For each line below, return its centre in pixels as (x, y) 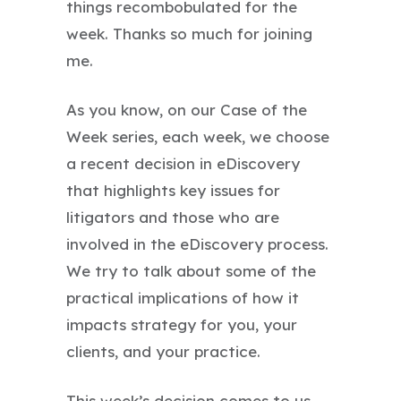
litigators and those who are (173, 217)
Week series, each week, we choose (198, 136)
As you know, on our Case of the (187, 109)
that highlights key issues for (173, 190)
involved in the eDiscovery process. (197, 243)
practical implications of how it (183, 297)
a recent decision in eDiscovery (183, 163)
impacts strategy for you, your (182, 324)
